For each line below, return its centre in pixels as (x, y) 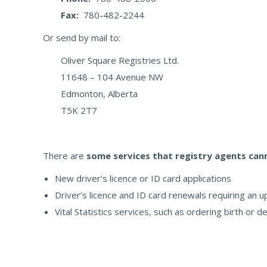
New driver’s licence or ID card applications (143, 178)
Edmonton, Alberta (99, 94)
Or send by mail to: (82, 38)
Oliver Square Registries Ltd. (120, 60)
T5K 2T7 (79, 110)
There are (65, 156)
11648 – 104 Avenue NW (112, 77)
